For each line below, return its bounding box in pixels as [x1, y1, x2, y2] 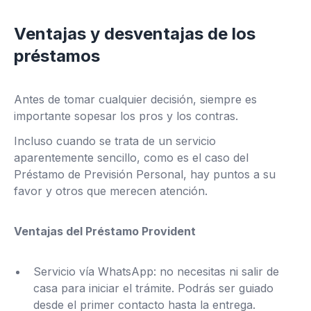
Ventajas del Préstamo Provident [14, 224, 196, 238]
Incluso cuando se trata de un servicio [14, 134, 216, 148]
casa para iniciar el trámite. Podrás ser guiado [33, 281, 274, 295]
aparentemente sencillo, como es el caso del [14, 151, 249, 165]
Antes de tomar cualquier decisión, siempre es [14, 92, 257, 106]
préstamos [14, 46, 100, 66]
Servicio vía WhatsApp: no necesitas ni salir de [33, 264, 279, 278]
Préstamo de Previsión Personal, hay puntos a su [14, 167, 276, 181]
